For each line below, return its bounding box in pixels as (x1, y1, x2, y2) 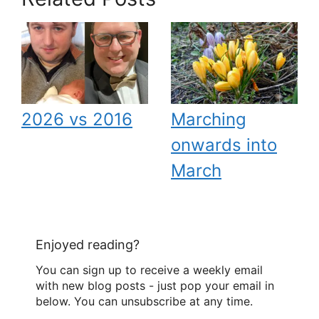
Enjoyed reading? (36, 236, 140, 252)
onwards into (171, 135, 277, 156)
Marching (171, 109, 246, 130)
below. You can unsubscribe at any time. (36, 294, 253, 309)
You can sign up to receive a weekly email (36, 263, 263, 278)
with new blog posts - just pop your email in (36, 278, 274, 293)
